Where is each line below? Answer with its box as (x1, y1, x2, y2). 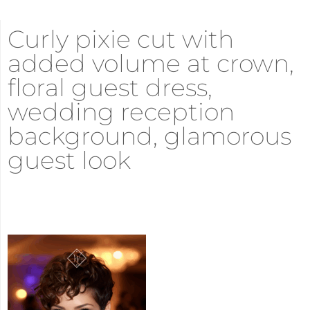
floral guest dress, (8, 73, 212, 103)
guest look (8, 145, 131, 176)
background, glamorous (8, 121, 291, 152)
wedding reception (8, 97, 235, 127)
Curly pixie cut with (8, 24, 234, 55)
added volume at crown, (8, 48, 294, 79)
